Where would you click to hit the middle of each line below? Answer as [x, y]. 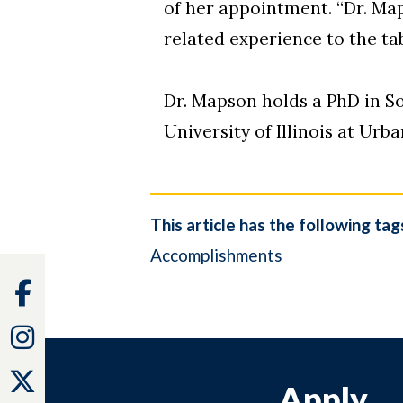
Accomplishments [216, 255]
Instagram [76, 335]
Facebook [70, 291]
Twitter [66, 379]
